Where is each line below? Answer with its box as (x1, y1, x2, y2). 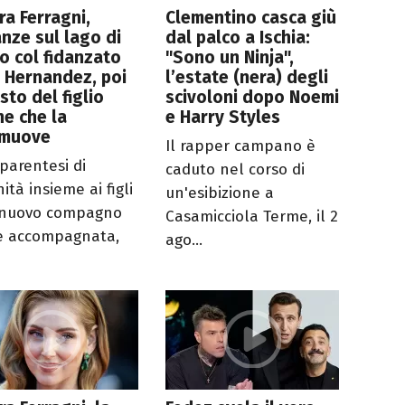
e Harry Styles (165, 106, 281, 127)
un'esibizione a (165, 183, 275, 202)
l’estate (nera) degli (165, 66, 329, 88)
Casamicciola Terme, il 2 (165, 206, 339, 226)
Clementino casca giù (165, 6, 337, 28)
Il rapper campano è (165, 136, 316, 155)
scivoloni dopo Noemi (165, 86, 340, 108)
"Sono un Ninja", (165, 46, 295, 68)
